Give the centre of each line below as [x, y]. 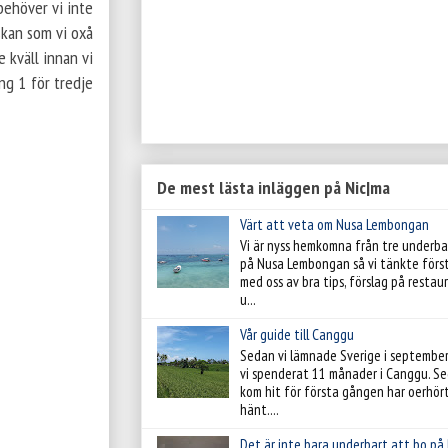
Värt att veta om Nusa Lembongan [334, 225]
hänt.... [259, 410]
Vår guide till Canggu [297, 335]
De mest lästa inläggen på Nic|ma [273, 187]
